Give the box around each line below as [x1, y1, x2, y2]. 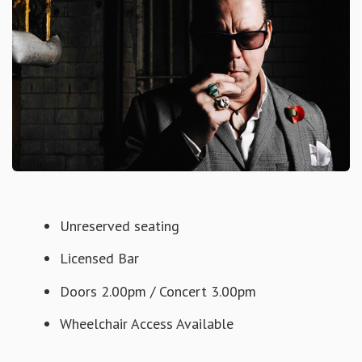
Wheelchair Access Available [59, 314, 234, 334]
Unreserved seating [59, 216, 179, 235]
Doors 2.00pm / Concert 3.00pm [59, 281, 256, 301]
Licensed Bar [59, 249, 143, 268]
